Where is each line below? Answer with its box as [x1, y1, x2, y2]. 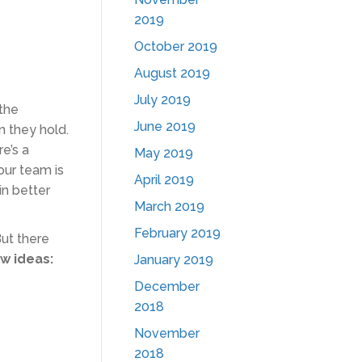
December [134, 279, 200, 294]
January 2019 [134, 252, 213, 267]
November [134, 326, 200, 341]
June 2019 [134, 119, 196, 134]
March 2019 [134, 199, 204, 214]
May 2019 [134, 145, 193, 161]
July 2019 [134, 92, 191, 107]
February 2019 [134, 225, 221, 241]
